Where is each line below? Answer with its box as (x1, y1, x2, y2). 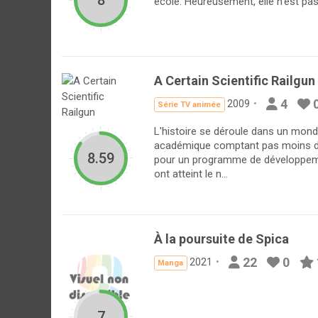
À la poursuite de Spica (154, 231, 289, 246)
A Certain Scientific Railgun (154, 73, 315, 88)
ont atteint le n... (154, 167, 228, 180)
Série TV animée (158, 100, 221, 109)
